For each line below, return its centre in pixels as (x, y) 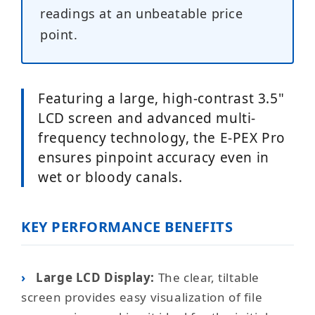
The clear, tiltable (207, 277)
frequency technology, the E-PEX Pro (162, 138)
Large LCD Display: (96, 277)
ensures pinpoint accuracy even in (154, 157)
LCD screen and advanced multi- (147, 118)
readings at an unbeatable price (142, 13)
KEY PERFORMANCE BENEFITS (127, 227)
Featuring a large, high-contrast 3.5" (161, 98)
